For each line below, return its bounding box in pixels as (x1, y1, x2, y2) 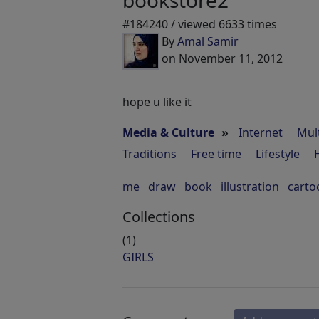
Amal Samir (177, 33, 239, 49)
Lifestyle (256, 146, 300, 162)
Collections (122, 207, 195, 226)
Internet (239, 125, 283, 140)
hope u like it (122, 94, 192, 110)
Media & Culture (122, 125, 214, 140)
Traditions (122, 146, 177, 162)
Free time (191, 146, 241, 162)
